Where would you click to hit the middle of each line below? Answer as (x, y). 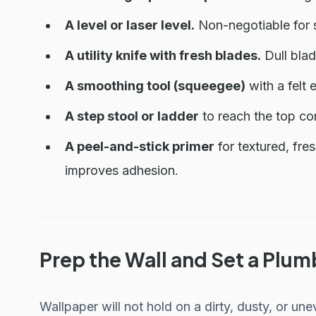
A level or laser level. (130, 25)
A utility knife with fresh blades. (163, 55)
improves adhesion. (122, 170)
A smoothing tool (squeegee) (155, 86)
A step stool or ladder (132, 116)
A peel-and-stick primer (140, 146)
